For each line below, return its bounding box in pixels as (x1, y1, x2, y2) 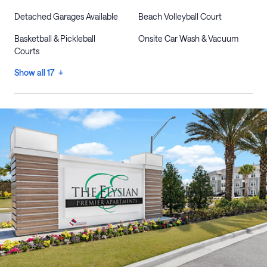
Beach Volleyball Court (138, 11, 222, 21)
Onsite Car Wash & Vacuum (138, 33, 238, 44)
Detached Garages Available (14, 11, 118, 21)
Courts (14, 46, 39, 56)
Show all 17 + (14, 67, 63, 77)
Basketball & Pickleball (14, 33, 95, 44)
